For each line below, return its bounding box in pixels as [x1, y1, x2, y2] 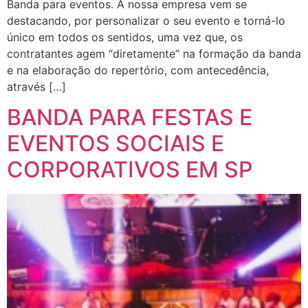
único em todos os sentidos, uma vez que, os [7, 30, 243, 44]
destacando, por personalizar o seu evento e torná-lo [7, 13, 285, 27]
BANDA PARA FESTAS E [7, 103, 252, 131]
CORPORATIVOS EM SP [7, 155, 252, 183]
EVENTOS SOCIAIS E [7, 129, 224, 157]
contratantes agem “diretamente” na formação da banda [7, 46, 301, 60]
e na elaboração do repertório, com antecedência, [7, 63, 269, 77]
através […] [7, 79, 66, 93]
